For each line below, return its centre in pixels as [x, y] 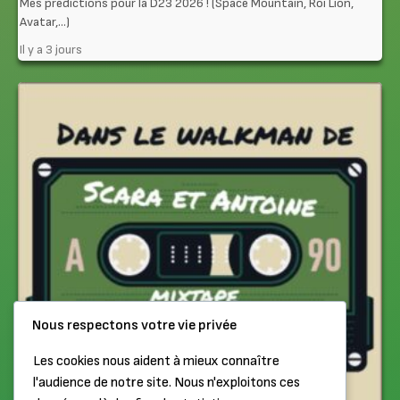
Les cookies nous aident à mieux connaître [156, 361]
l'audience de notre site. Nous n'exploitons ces [167, 382]
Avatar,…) [45, 21]
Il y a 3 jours [51, 49]
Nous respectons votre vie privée [134, 325]
